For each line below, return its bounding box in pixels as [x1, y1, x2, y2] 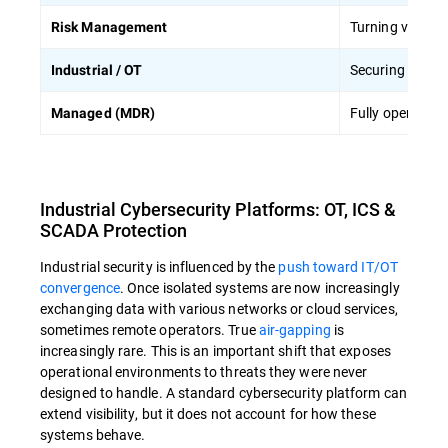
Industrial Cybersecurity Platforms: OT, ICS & [40, 197, 396, 222]
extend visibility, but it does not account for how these [40, 404, 376, 424]
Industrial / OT [51, 62, 143, 79]
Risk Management [51, 19, 168, 36]
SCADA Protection [40, 218, 187, 243]
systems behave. [40, 425, 146, 445]
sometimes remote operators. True [40, 320, 259, 340]
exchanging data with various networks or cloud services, [40, 299, 398, 319]
